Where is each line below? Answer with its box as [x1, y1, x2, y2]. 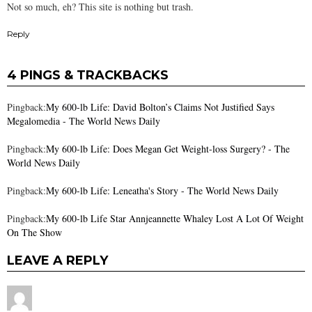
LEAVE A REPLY [7, 253, 108, 269]
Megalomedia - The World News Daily [7, 114, 160, 128]
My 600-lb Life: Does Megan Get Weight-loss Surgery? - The [46, 142, 290, 156]
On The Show [7, 226, 62, 240]
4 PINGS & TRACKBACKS [7, 68, 169, 84]
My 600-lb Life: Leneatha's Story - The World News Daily [46, 184, 279, 198]
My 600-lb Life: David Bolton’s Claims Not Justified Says [46, 100, 274, 114]
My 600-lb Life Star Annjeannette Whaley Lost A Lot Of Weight [46, 212, 304, 226]
